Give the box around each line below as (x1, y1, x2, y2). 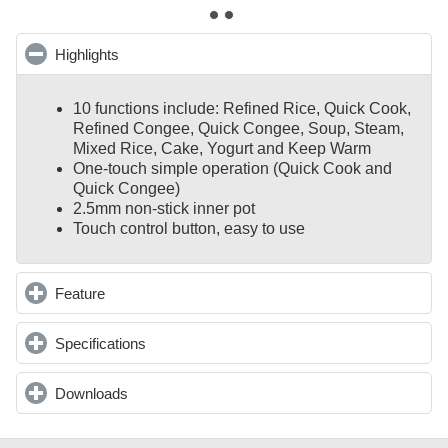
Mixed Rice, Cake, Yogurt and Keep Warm (73, 140, 371, 157)
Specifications (54, 334, 146, 352)
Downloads (54, 384, 128, 402)
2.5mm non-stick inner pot (73, 200, 255, 217)
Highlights (54, 45, 119, 63)
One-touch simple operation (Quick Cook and (73, 160, 392, 177)
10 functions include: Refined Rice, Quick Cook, (73, 100, 411, 117)
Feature (54, 284, 105, 302)
